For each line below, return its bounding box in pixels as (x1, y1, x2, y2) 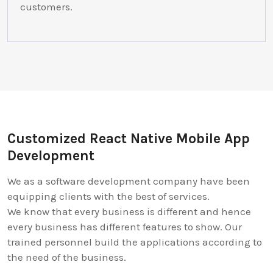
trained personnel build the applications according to (7, 235, 262, 248)
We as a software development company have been (7, 174, 250, 187)
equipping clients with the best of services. (7, 190, 210, 202)
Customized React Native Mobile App (7, 130, 250, 147)
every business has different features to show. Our (7, 220, 242, 233)
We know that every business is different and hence (7, 205, 251, 218)
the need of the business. (7, 250, 126, 263)
